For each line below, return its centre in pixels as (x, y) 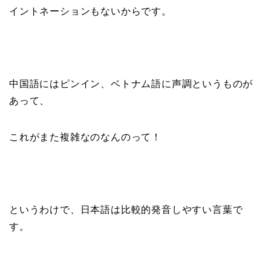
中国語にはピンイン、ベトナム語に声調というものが (131, 84)
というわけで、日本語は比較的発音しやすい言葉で (126, 210)
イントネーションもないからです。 (90, 11)
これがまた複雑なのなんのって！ (85, 137)
